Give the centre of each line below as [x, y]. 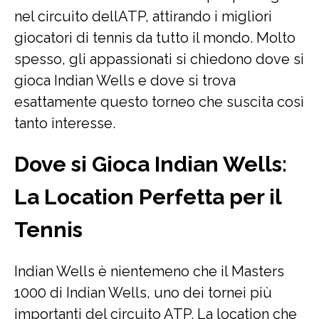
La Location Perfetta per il [148, 197]
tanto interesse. [65, 123]
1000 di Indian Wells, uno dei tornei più [143, 293]
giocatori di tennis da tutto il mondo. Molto [155, 38]
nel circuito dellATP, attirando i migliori [143, 16]
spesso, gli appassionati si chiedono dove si [159, 59]
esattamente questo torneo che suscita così [159, 102]
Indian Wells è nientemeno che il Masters [149, 271]
